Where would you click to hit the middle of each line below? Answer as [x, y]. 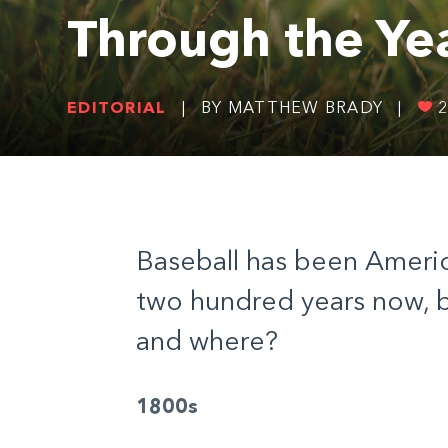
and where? [206, 343]
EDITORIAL [117, 108]
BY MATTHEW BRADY [292, 108]
